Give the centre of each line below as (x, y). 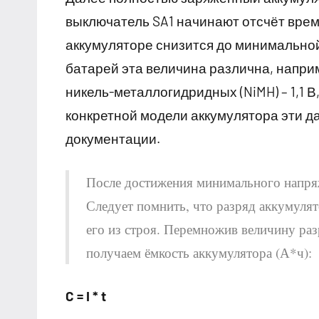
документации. (113, 139)
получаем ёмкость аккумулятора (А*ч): (199, 253)
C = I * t (86, 296)
